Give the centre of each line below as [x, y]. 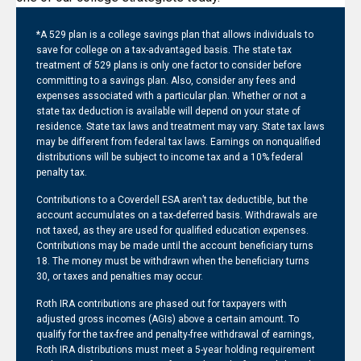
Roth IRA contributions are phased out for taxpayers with [162, 303]
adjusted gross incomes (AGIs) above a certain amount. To [168, 319]
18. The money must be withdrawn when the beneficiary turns [173, 261]
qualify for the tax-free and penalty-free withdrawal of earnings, [175, 334]
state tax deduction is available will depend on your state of [168, 111]
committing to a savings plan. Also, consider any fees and [166, 80]
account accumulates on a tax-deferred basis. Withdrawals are [177, 215]
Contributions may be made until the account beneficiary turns [175, 245]
